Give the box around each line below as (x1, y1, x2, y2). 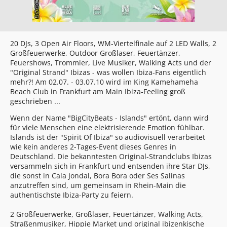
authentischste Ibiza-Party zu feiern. (10, 190, 133, 200)
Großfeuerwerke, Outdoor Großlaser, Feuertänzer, (10, 48, 180, 58)
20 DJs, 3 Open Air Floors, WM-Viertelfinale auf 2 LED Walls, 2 (10, 39, 216, 48)
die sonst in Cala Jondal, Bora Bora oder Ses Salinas (10, 171, 185, 180)
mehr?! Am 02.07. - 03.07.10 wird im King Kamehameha (10, 77, 198, 87)
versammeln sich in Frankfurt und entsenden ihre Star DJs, (10, 161, 210, 171)
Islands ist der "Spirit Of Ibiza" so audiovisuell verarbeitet (10, 132, 205, 142)
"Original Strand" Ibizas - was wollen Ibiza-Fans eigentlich (10, 67, 206, 77)
